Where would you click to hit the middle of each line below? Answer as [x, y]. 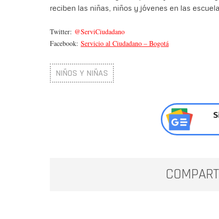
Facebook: [65, 43]
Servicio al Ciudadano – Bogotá [125, 43]
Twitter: [62, 31]
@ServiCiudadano [99, 31]
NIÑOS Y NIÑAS [82, 73]
